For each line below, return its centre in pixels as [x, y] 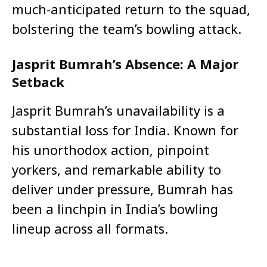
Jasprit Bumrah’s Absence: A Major [125, 64]
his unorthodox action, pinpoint [111, 150]
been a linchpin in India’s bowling [115, 209]
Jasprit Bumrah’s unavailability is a [118, 111]
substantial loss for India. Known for [125, 130]
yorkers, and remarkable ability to [117, 170]
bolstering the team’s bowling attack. [127, 29]
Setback [38, 82]
